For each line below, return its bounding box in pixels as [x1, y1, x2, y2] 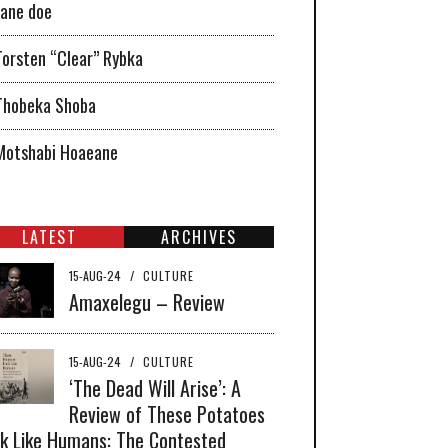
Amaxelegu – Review [69, 286, 225, 317]
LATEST [21, 224, 77, 249]
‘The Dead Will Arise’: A [69, 372, 241, 403]
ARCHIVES [161, 224, 237, 249]
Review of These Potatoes [69, 398, 265, 429]
